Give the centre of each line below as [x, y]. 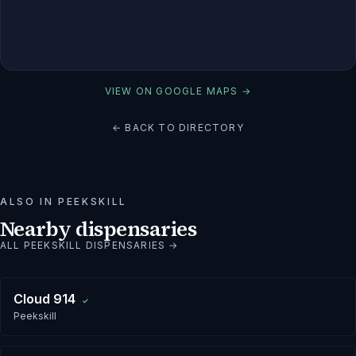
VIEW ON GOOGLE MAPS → [178, 91]
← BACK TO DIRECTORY [178, 127]
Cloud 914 [44, 298]
